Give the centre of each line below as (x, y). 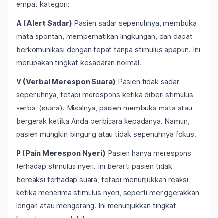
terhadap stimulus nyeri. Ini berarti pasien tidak (94, 166)
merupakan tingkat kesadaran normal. (79, 63)
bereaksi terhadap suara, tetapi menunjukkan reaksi (102, 179)
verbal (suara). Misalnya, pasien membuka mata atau (104, 108)
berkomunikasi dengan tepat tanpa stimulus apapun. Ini (108, 49)
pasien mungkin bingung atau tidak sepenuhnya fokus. (106, 134)
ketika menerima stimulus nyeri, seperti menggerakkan (108, 192)
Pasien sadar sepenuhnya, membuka (134, 23)
